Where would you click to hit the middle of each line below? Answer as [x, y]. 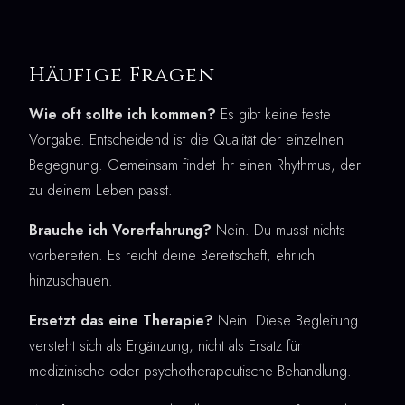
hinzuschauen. [71, 280]
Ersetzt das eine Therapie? [121, 320]
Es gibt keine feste [273, 114]
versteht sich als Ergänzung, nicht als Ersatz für [165, 345]
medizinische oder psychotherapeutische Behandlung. [190, 371]
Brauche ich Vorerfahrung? [120, 230]
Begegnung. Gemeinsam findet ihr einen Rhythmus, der [195, 165]
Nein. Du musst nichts [278, 230]
